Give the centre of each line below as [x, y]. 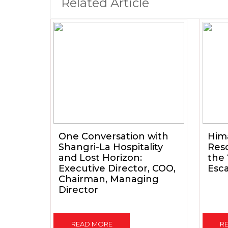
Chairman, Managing [109, 179]
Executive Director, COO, [117, 168]
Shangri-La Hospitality [111, 147]
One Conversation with [113, 136]
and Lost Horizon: [100, 158]
